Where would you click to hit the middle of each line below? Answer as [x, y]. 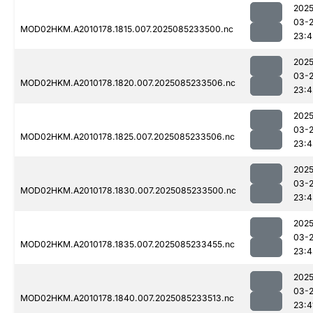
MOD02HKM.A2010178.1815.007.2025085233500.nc [127, 29]
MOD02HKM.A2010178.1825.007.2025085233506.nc [128, 137]
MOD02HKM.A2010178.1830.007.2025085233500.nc [128, 191]
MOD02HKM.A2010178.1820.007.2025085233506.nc [128, 83]
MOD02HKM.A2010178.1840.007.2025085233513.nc [127, 298]
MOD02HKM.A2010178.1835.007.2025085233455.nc [128, 245]
